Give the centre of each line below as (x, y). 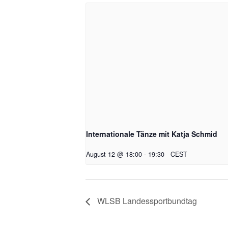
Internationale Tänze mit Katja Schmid (152, 134)
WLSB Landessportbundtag (146, 201)
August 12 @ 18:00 (114, 154)
